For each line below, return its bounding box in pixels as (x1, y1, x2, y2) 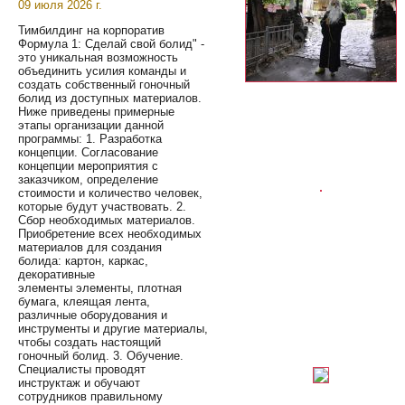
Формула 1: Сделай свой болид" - (18, 37, 204, 52)
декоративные (18, 268, 95, 282)
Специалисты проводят (18, 363, 146, 377)
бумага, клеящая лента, (18, 295, 150, 309)
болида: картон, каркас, (18, 254, 148, 268)
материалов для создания (18, 240, 162, 255)
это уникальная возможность (18, 51, 178, 65)
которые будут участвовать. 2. (18, 200, 186, 214)
